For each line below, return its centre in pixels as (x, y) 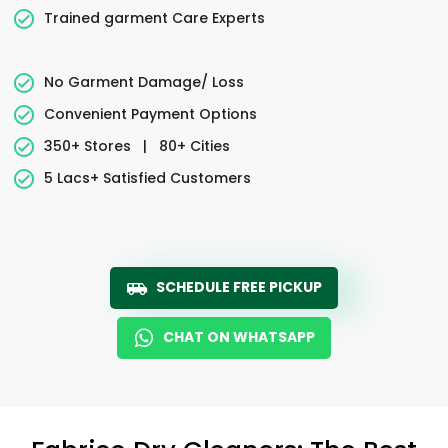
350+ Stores (89, 145)
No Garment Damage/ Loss (144, 81)
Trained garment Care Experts (154, 17)
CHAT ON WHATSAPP (239, 337)
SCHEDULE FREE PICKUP (239, 287)
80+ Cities (192, 145)
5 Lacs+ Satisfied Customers (147, 177)
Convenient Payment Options (150, 113)
